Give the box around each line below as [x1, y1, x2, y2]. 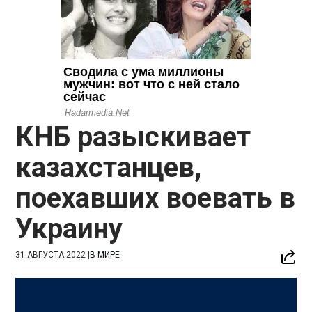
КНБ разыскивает [15, 120, 251, 153]
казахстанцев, [15, 150, 202, 184]
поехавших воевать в [15, 181, 296, 214]
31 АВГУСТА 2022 [15, 249, 86, 260]
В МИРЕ [90, 249, 120, 260]
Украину [15, 212, 123, 245]
